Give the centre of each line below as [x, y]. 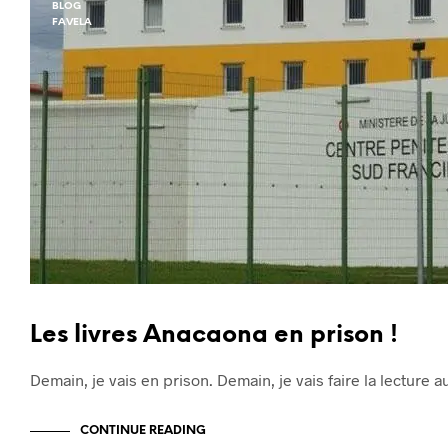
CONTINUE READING [143, 430]
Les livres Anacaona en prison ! [214, 335]
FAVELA [72, 22]
